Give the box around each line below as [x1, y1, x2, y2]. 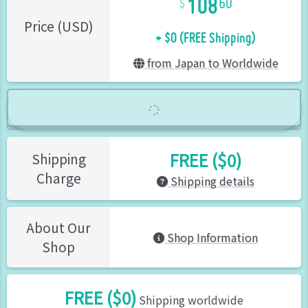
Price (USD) [23, 16, 93, 36]
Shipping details [168, 173, 254, 190]
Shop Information [164, 229, 258, 246]
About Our [26, 218, 91, 238]
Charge [36, 168, 81, 188]
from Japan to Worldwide [144, 54, 278, 71]
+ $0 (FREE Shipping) [155, 14, 256, 50]
